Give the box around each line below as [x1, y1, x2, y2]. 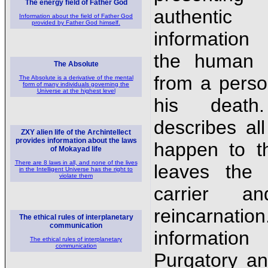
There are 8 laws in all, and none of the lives [14, 159, 138, 166]
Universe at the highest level [36, 87, 115, 94]
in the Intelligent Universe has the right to [19, 166, 133, 172]
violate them [59, 172, 93, 179]
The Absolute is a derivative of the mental [19, 74, 133, 81]
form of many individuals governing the [23, 81, 129, 87]
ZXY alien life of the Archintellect [21, 128, 131, 136]
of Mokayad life [50, 145, 102, 153]
